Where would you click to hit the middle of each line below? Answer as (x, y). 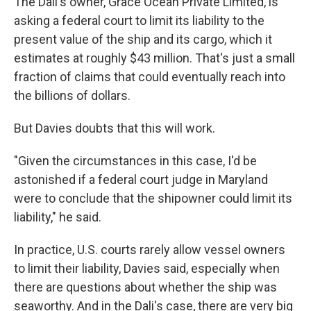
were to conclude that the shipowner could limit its (153, 198)
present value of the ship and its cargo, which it (143, 39)
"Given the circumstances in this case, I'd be (135, 161)
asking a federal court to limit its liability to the (139, 20)
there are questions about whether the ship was (145, 287)
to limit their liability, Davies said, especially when (147, 268)
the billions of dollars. (72, 95)
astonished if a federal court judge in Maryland (141, 179)
